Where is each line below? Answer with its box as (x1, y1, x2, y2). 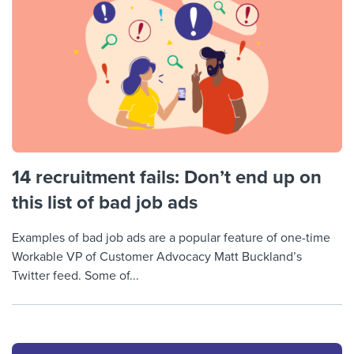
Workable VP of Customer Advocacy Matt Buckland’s (12, 248, 302, 265)
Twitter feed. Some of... (12, 267, 139, 284)
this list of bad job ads (12, 190, 198, 214)
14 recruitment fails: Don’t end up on (12, 165, 322, 189)
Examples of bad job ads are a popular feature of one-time (12, 229, 330, 246)
